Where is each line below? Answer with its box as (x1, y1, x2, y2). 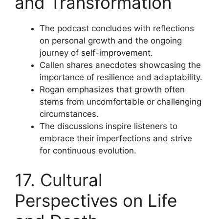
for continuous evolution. (40, 146, 136, 155)
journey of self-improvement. (40, 48, 153, 58)
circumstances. (40, 109, 99, 119)
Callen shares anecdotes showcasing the (40, 60, 201, 70)
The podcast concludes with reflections (40, 23, 194, 33)
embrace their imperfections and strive (40, 133, 192, 143)
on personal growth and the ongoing (40, 36, 182, 45)
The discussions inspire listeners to (40, 121, 177, 131)
